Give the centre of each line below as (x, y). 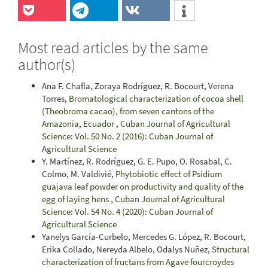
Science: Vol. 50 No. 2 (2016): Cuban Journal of (127, 136)
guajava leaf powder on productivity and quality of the (143, 186)
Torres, (55, 98)
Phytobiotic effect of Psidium (169, 173)
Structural (231, 249)
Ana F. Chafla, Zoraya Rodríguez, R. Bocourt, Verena (138, 86)
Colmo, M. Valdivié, (79, 173)
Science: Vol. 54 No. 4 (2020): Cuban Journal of (127, 211)
